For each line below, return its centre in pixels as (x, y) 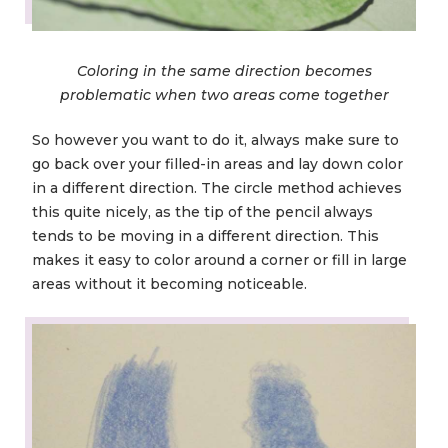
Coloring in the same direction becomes (224, 71)
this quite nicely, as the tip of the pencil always (202, 212)
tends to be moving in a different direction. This (205, 236)
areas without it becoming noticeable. (169, 284)
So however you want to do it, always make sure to (215, 140)
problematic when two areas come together (224, 95)
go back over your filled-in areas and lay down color (217, 164)
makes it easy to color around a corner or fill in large (219, 260)
